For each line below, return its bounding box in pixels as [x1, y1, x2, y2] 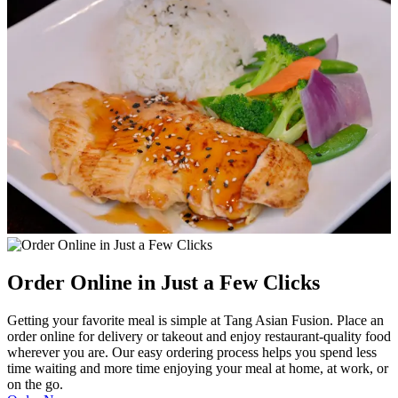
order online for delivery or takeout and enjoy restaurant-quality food [7, 328, 391, 344]
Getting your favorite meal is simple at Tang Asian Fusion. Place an [7, 312, 384, 328]
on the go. [7, 376, 63, 392]
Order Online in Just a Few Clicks [7, 270, 320, 294]
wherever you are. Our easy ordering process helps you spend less [7, 344, 377, 360]
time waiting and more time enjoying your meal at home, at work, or [7, 360, 388, 376]
